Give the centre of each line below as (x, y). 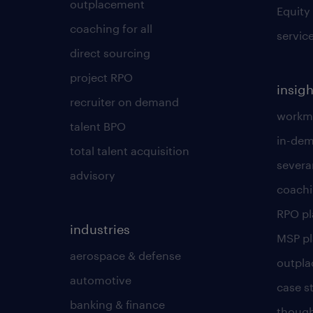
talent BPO (98, 126)
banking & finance (117, 304)
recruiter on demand (124, 102)
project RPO (101, 77)
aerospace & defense (125, 255)
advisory (93, 175)
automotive (101, 280)
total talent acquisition (130, 151)
